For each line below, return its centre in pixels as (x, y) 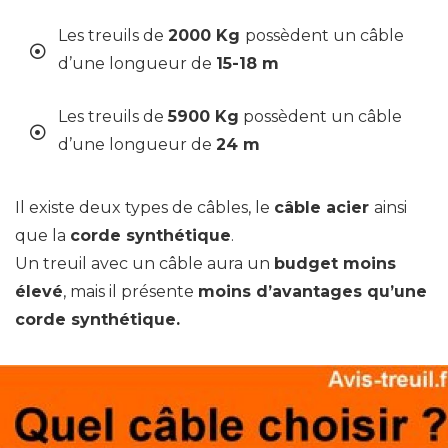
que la (42, 236)
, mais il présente (130, 292)
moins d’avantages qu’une (312, 292)
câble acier (324, 208)
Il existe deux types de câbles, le (144, 208)
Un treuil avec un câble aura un (144, 264)
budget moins (335, 264)
